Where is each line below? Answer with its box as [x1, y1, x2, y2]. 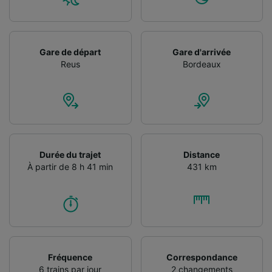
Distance [183, 149, 220, 160]
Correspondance [166, 251, 237, 262]
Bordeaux [182, 58, 221, 69]
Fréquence [48, 251, 93, 262]
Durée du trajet [39, 149, 101, 160]
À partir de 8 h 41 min [27, 161, 114, 172]
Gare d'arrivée [172, 46, 231, 57]
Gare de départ [39, 46, 101, 57]
